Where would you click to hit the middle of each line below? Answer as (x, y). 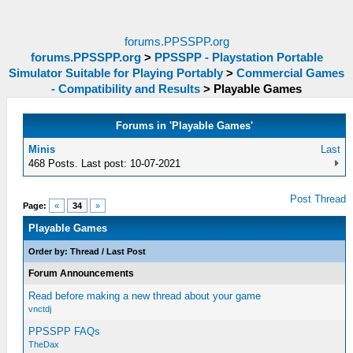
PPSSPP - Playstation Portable (238, 58)
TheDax (44, 344)
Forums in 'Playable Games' (185, 126)
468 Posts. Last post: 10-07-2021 (105, 163)
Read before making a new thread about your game (145, 296)
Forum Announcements (82, 273)
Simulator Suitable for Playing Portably (116, 73)
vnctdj (40, 309)
